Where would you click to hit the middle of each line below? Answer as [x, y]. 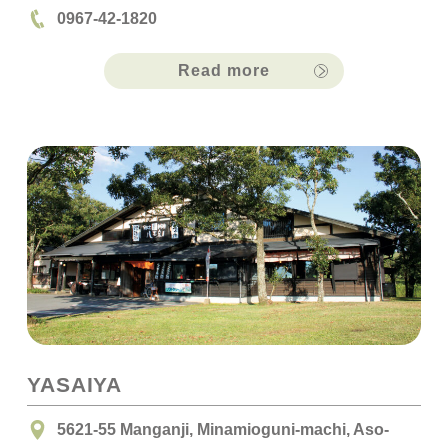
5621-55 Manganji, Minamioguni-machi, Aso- [222, 428]
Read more [224, 70]
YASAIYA [74, 384]
